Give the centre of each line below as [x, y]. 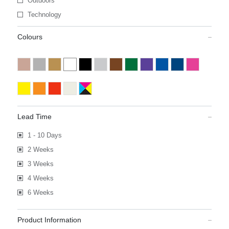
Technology [44, 15]
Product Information [49, 220]
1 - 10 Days [44, 135]
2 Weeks [40, 150]
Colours [30, 37]
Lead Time [34, 117]
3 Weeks [40, 164]
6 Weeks [40, 192]
